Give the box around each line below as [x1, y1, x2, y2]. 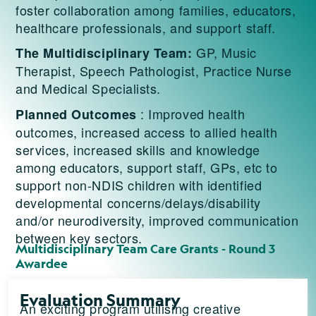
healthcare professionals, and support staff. [16, 18, 276, 37]
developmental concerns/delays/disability [16, 193, 261, 212]
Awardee [16, 255, 68, 272]
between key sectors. [16, 228, 142, 247]
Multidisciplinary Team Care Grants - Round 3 [16, 241, 275, 257]
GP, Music [192, 42, 257, 61]
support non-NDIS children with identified [16, 175, 262, 194]
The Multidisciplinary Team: [16, 43, 193, 62]
